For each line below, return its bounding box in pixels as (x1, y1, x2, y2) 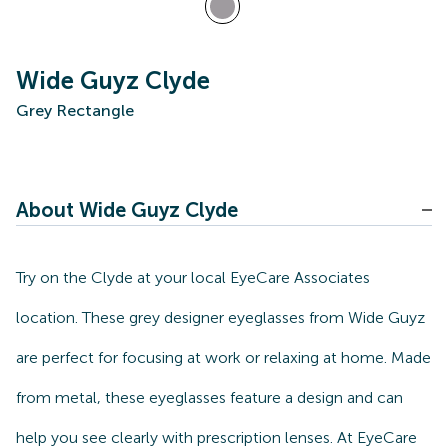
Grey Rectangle (16, 101, 134, 120)
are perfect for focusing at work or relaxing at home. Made (16, 348, 431, 367)
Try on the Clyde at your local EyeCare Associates (16, 268, 370, 287)
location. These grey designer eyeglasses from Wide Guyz (16, 308, 425, 327)
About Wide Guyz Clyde (16, 198, 238, 222)
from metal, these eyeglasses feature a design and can (16, 388, 403, 407)
